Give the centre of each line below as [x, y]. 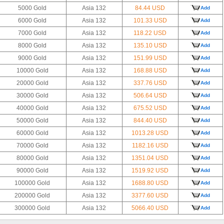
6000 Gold [32, 20]
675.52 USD [150, 108]
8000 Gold [32, 45]
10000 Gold [32, 70]
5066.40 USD [150, 208]
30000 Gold [32, 95]
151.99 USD [150, 58]
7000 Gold [32, 33]
